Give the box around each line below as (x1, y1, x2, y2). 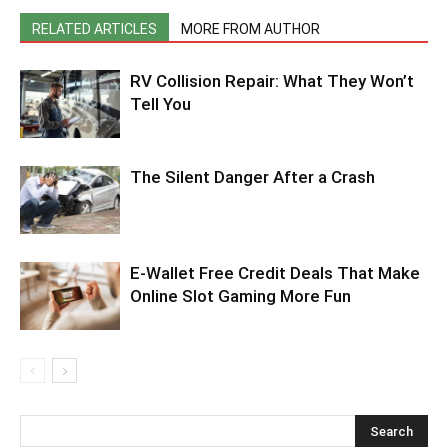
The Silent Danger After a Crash (130, 166, 375, 187)
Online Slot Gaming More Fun (130, 285, 351, 306)
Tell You (130, 93, 191, 114)
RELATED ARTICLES (32, 20, 157, 37)
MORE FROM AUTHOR (181, 20, 320, 37)
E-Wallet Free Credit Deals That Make (130, 262, 420, 283)
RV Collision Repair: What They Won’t (130, 70, 414, 91)
